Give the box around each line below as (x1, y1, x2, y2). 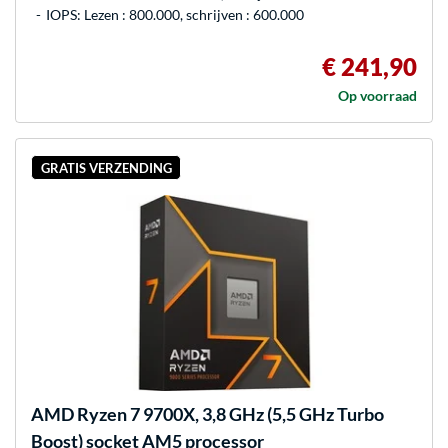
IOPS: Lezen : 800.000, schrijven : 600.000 (46, 5, 304, 23)
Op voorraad (338, 86, 417, 104)
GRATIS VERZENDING (40, 159, 172, 176)
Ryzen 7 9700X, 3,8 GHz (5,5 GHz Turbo (74, 403, 384, 426)
